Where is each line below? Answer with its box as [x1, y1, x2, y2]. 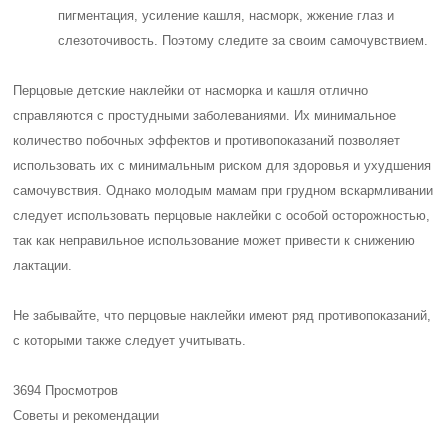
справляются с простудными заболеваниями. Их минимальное [13, 108, 397, 123]
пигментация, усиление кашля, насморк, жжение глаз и [58, 8, 395, 23]
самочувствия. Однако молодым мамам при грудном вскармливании [13, 183, 434, 198]
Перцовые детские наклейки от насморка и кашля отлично [13, 83, 369, 98]
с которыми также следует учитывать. [13, 333, 247, 348]
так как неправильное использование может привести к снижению [13, 233, 416, 248]
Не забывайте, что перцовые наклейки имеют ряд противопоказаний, [13, 308, 432, 323]
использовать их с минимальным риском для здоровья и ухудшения [13, 158, 432, 173]
